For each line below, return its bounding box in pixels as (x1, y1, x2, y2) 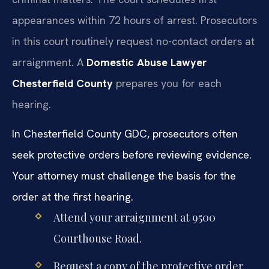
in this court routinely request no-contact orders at (12, 34, 255, 48)
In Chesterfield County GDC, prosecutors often (12, 126, 238, 141)
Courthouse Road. (53, 231, 142, 246)
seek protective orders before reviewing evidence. (12, 147, 252, 162)
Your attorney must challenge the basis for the (12, 168, 236, 183)
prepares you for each (113, 76, 222, 90)
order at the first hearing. (12, 189, 133, 204)
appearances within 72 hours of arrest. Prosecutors (12, 13, 257, 27)
